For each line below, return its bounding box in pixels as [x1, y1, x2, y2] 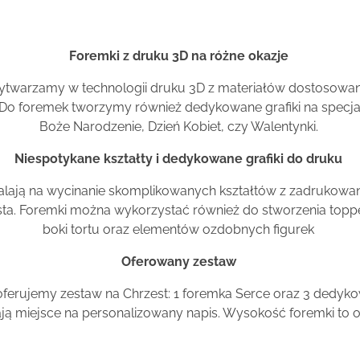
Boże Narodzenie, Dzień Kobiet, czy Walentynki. [39, 119, 318, 135]
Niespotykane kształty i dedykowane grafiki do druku [14, 151, 342, 167]
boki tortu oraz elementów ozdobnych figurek [43, 222, 314, 238]
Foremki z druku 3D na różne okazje [68, 48, 288, 64]
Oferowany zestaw [121, 254, 236, 270]
